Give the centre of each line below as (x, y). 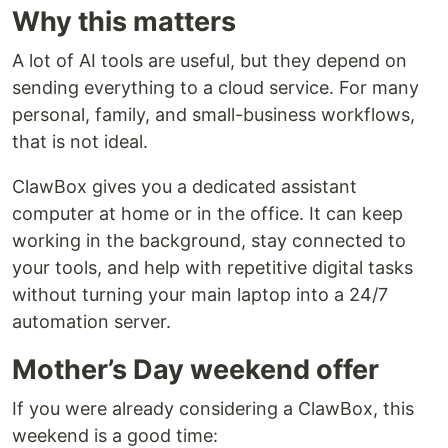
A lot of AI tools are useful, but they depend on (209, 60)
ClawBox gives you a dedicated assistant (184, 186)
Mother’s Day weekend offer (195, 369)
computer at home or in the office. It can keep (207, 213)
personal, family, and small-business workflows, (213, 114)
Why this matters (124, 21)
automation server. (91, 321)
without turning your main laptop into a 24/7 (200, 294)
